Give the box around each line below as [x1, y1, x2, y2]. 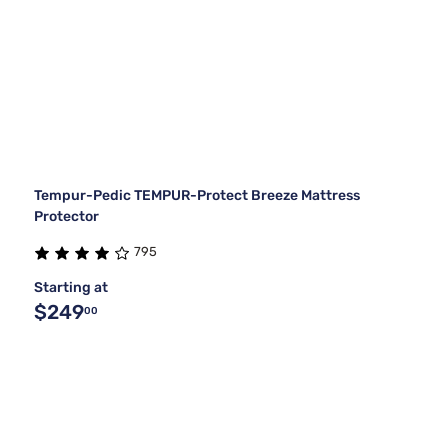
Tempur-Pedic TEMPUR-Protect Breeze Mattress [34, 187, 360, 205]
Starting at [34, 279, 108, 297]
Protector [34, 208, 99, 226]
